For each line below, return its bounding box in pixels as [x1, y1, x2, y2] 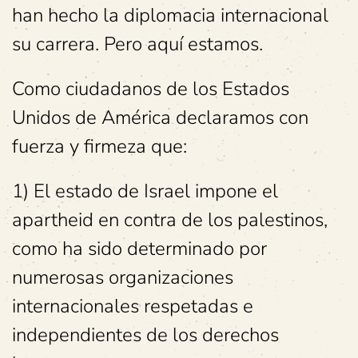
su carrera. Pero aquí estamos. [12, 31, 263, 57]
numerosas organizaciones [12, 265, 233, 290]
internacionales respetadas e [12, 293, 253, 319]
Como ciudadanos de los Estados [12, 76, 289, 101]
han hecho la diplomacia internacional [12, 2, 328, 28]
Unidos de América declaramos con [12, 105, 308, 130]
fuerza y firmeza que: [12, 133, 187, 159]
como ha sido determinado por [12, 236, 267, 261]
